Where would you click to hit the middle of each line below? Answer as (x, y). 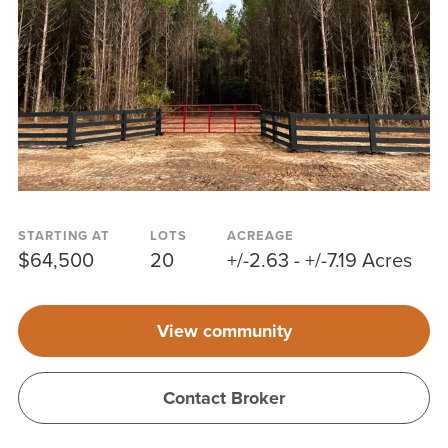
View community (224, 331)
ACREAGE (260, 236)
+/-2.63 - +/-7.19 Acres (319, 260)
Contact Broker (224, 398)
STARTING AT (63, 236)
